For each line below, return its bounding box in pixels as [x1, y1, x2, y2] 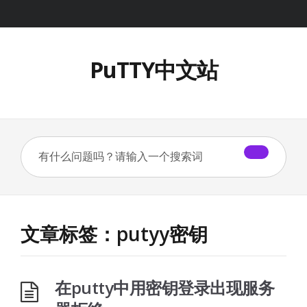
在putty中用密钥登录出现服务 [55, 276, 274, 299]
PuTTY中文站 [89, 55, 218, 84]
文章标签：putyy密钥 [21, 221, 208, 247]
